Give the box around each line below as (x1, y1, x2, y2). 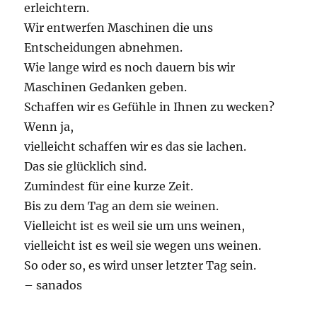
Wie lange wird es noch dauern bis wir (24, 60, 236, 74)
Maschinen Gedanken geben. (24, 80, 188, 94)
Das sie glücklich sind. (24, 159, 147, 173)
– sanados (24, 278, 83, 292)
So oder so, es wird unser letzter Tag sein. (24, 258, 257, 272)
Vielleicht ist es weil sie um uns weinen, (24, 219, 246, 233)
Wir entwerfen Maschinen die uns (24, 21, 214, 35)
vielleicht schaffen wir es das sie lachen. (24, 139, 247, 154)
